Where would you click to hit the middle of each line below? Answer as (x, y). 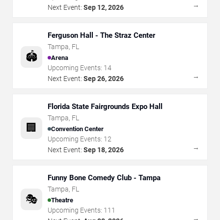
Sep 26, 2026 (104, 79)
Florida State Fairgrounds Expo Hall (105, 107)
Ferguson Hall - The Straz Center (125, 35)
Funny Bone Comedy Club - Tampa (104, 178)
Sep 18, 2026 (104, 150)
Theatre (62, 200)
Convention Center (77, 129)
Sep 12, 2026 (104, 7)
